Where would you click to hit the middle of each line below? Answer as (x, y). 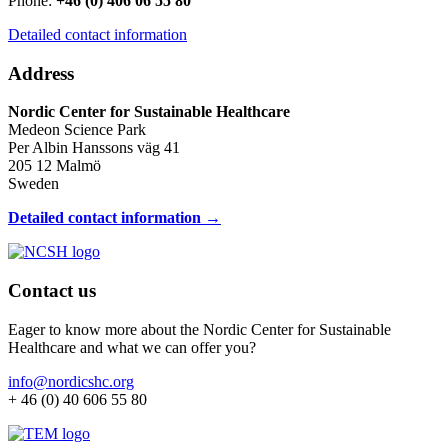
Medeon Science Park (77, 130)
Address (41, 73)
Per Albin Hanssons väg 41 (94, 148)
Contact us (52, 291)
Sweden (33, 184)
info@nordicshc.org (71, 381)
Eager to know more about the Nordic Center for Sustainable (199, 329)
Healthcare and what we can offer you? (132, 347)
